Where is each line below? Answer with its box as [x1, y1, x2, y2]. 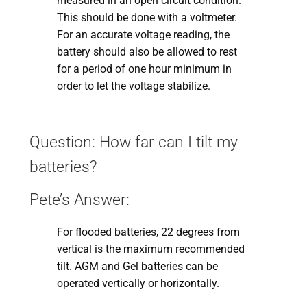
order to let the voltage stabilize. [56, 79, 210, 93]
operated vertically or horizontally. [56, 277, 219, 291]
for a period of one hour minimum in [56, 62, 232, 76]
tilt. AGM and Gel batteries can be [56, 260, 218, 273]
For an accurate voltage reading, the [56, 28, 230, 42]
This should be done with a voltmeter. [56, 11, 237, 25]
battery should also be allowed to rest [56, 45, 237, 59]
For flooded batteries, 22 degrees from [56, 225, 240, 239]
